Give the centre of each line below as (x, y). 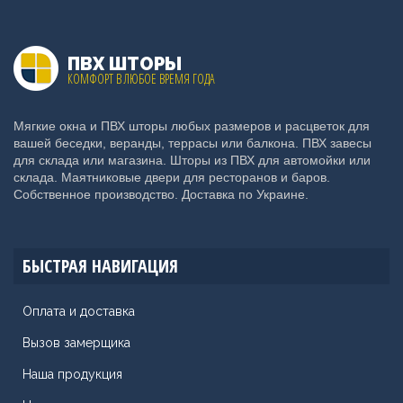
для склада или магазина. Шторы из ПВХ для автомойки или (192, 160)
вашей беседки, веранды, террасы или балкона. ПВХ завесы (193, 143)
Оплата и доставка (79, 311)
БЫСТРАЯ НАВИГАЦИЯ (100, 265)
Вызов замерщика (76, 342)
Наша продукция (72, 374)
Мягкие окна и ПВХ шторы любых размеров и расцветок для (192, 125)
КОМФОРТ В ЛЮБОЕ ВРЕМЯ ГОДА (141, 78)
